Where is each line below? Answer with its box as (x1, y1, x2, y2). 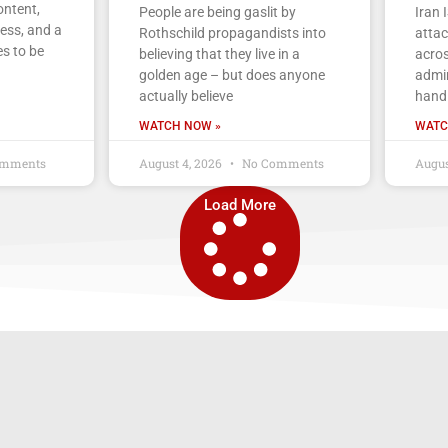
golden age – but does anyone (138, 66, 325, 83)
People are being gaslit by (138, 3, 296, 20)
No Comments (238, 154, 324, 171)
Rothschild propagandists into (138, 24, 326, 41)
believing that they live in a (138, 45, 300, 62)
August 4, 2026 (138, 154, 225, 171)
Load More (203, 195, 276, 214)
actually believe (138, 87, 233, 104)
